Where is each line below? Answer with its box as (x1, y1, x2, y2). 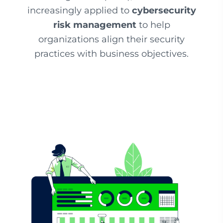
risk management (53, 19, 136, 30)
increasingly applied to (27, 5, 132, 16)
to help (136, 19, 170, 30)
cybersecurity (131, 5, 196, 16)
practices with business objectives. (34, 48, 189, 59)
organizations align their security (38, 34, 185, 45)
